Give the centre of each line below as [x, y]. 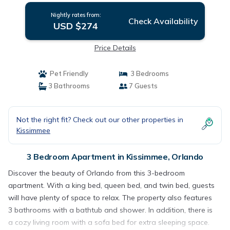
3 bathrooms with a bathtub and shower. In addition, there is [110, 210]
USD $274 [76, 26]
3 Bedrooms [148, 73]
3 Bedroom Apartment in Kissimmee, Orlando [115, 157]
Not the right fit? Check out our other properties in [100, 120]
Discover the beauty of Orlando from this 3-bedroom [97, 173]
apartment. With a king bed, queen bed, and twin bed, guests [111, 185]
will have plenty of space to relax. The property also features [110, 198]
